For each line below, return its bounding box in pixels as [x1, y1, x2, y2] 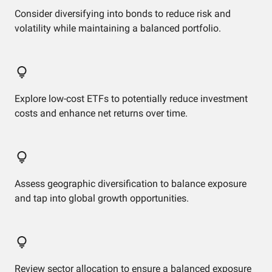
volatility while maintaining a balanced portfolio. [15, 22, 221, 34]
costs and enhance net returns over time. [15, 107, 188, 119]
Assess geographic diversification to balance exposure [15, 178, 246, 189]
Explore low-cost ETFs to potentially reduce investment [15, 93, 248, 104]
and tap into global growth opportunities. [15, 192, 189, 204]
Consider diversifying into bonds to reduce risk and [15, 8, 231, 19]
